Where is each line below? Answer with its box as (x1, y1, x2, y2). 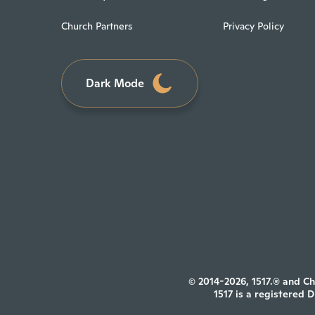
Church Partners (61, 20, 132, 33)
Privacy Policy (223, 20, 285, 33)
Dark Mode (85, 75, 144, 91)
